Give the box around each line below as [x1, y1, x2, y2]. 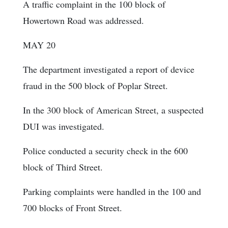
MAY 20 [23, 39, 55, 51]
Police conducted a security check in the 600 [23, 145, 188, 157]
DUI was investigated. [23, 120, 104, 133]
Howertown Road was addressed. [23, 14, 144, 27]
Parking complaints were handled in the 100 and [23, 185, 201, 198]
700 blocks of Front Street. [23, 202, 122, 214]
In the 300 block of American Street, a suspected [23, 104, 204, 117]
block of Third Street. [23, 161, 103, 174]
